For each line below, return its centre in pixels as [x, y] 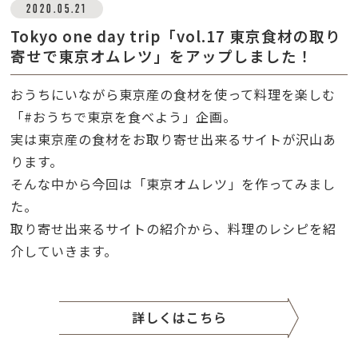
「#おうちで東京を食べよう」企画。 [124, 117]
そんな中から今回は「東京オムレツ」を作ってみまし [173, 184]
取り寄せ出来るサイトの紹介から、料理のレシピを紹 [174, 229]
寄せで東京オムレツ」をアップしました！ [162, 56]
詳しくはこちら [179, 318]
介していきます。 [64, 251]
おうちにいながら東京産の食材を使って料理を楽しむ [173, 95]
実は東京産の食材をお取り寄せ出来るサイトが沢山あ [174, 139]
